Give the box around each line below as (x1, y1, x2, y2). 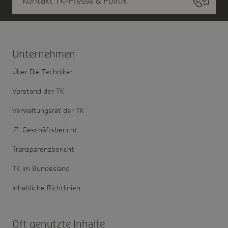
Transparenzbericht (12, 144, 74, 154)
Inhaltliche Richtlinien (12, 183, 80, 192)
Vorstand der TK (12, 86, 64, 96)
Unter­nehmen (12, 47, 75, 61)
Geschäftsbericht (22, 125, 77, 134)
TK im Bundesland (12, 163, 70, 173)
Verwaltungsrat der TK (12, 105, 84, 115)
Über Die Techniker (12, 67, 73, 76)
